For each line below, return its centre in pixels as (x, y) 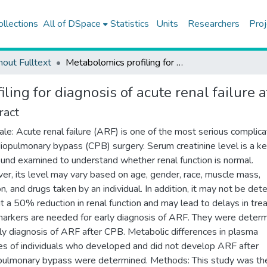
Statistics (129, 24)
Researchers (213, 24)
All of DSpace (72, 24)
